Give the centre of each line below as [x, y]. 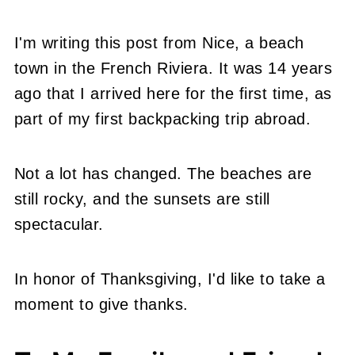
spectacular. [59, 224]
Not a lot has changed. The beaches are [163, 174]
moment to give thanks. [101, 304]
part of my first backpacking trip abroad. [162, 119]
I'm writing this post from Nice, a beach [159, 43]
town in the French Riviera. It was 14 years [173, 68]
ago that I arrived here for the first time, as [173, 94]
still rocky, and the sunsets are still [142, 199]
